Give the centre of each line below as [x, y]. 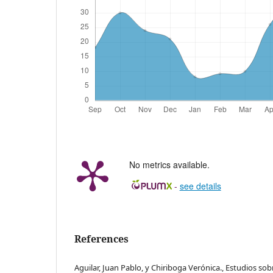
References [101, 239]
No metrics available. [169, 164]
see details [200, 186]
